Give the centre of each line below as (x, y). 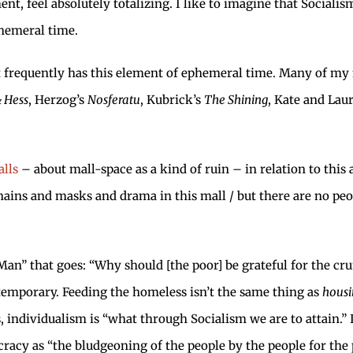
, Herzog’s (58, 99)
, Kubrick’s (172, 99)
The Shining (236, 99)
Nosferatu (114, 99)
